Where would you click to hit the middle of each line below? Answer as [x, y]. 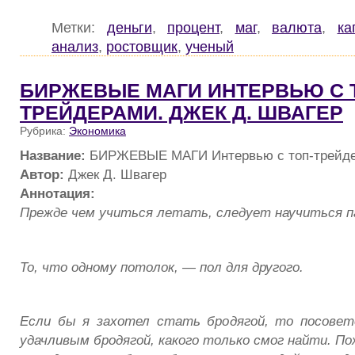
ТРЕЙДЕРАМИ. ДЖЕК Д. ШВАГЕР [181, 113]
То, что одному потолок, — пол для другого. [162, 267]
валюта [297, 27]
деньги [129, 27]
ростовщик [142, 46]
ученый [210, 46]
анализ [75, 46]
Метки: [79, 27]
